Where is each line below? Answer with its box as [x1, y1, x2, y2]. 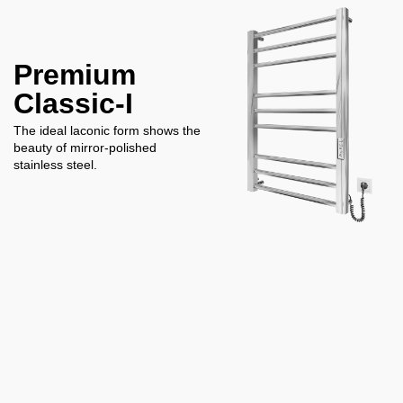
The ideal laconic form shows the [13, 122, 201, 138]
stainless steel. [13, 157, 97, 172]
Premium [13, 58, 136, 91]
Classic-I [13, 86, 133, 120]
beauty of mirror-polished [13, 139, 157, 155]
